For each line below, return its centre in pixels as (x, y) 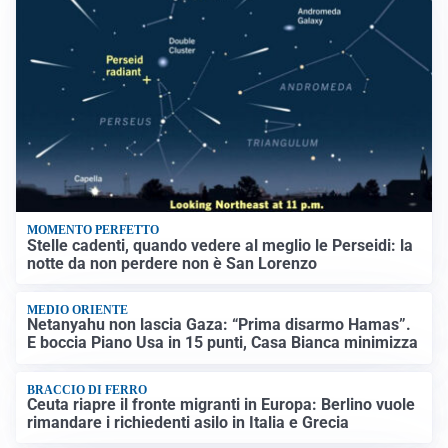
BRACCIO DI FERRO (87, 389)
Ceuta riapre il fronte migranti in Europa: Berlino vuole (221, 405)
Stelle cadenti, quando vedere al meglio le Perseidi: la (220, 245)
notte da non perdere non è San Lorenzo (172, 263)
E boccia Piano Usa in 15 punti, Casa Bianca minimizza (223, 343)
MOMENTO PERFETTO (93, 230)
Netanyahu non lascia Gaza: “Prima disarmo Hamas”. (219, 325)
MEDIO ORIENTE (78, 309)
